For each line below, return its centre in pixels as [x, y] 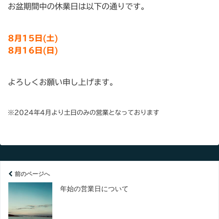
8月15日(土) [33, 38]
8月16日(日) [33, 50]
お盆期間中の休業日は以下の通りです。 [78, 6]
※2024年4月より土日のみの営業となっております [84, 112]
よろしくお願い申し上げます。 [63, 82]
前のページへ [32, 174]
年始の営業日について [94, 188]
